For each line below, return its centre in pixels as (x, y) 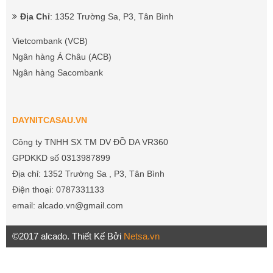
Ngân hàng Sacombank (59, 72)
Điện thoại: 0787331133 (58, 189)
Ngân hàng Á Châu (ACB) (62, 56)
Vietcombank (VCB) (50, 41)
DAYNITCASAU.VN (50, 120)
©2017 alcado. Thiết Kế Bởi (68, 236)
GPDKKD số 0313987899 (61, 158)
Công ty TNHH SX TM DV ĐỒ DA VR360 (90, 142)
